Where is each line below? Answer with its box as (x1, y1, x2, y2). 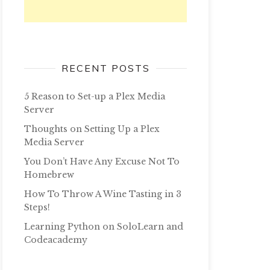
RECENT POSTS (61, 62, 150, 74)
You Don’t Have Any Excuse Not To (24, 156, 180, 167)
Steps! (24, 202, 50, 213)
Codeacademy (24, 234, 87, 245)
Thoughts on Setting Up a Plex (24, 124, 160, 134)
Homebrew (24, 169, 74, 180)
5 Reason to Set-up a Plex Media (24, 91, 165, 102)
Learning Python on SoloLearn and (24, 221, 183, 232)
